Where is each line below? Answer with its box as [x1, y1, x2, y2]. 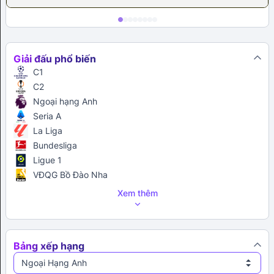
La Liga [33, 125, 62, 136]
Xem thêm [117, 188, 158, 199]
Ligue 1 [33, 155, 62, 166]
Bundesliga [33, 140, 77, 151]
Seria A [33, 111, 61, 122]
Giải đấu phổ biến [13, 53, 96, 65]
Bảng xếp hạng [13, 240, 84, 253]
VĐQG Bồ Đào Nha [33, 169, 108, 180]
